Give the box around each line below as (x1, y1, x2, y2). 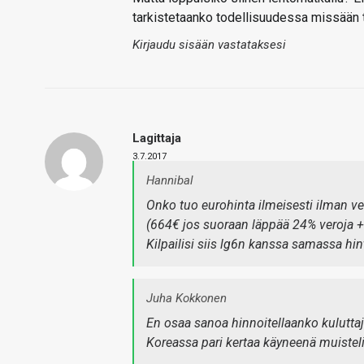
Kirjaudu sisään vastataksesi (132, 37, 286, 52)
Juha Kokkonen (146, 291, 227, 305)
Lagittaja (132, 131, 181, 145)
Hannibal (146, 173, 193, 188)
